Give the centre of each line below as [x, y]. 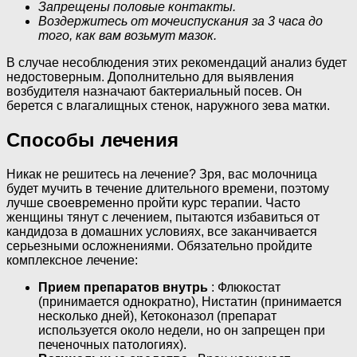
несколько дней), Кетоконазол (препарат [157, 316]
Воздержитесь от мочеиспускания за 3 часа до [180, 22]
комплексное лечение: [72, 260]
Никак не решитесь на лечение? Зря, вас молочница [162, 174]
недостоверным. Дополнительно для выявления [150, 77]
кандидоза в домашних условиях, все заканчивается [162, 231]
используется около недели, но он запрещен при [182, 330]
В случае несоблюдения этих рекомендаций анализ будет [177, 63]
